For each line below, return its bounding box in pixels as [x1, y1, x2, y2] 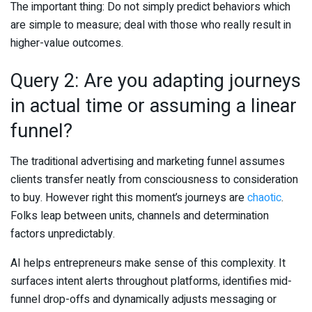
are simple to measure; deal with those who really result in [10, 17, 291, 34]
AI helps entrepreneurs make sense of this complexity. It [10, 255, 286, 272]
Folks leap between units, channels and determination [10, 208, 269, 225]
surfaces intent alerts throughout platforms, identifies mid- [10, 273, 292, 290]
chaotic [247, 189, 281, 207]
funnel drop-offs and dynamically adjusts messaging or [10, 291, 276, 309]
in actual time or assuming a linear [10, 91, 297, 120]
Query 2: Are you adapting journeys [10, 66, 301, 95]
